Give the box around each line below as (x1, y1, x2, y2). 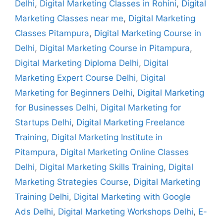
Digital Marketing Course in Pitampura (40, 43, 190, 53)
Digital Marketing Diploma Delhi (15, 57, 139, 68)
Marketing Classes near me (15, 13, 123, 23)
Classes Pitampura (15, 28, 89, 38)
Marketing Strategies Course (15, 176, 128, 187)
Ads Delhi (15, 206, 53, 217)
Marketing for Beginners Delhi (15, 87, 132, 98)
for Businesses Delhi (15, 102, 96, 112)
